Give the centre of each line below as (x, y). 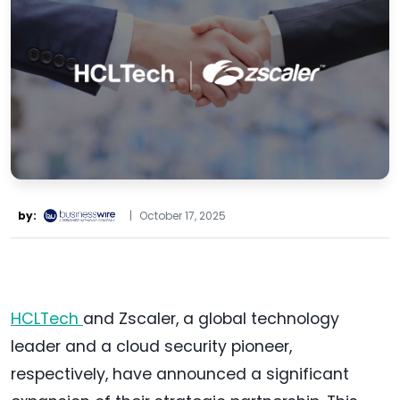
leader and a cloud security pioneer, (151, 346)
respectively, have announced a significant (180, 374)
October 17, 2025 (183, 215)
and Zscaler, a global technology (211, 318)
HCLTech (47, 318)
